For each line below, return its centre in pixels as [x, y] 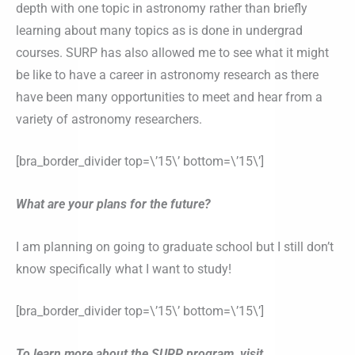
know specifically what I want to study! [124, 269]
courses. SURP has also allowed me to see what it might [172, 52]
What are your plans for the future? [113, 204]
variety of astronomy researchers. [109, 119]
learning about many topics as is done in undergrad [159, 30]
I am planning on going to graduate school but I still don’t [175, 246]
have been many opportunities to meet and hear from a [169, 97]
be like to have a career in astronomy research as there [167, 74]
